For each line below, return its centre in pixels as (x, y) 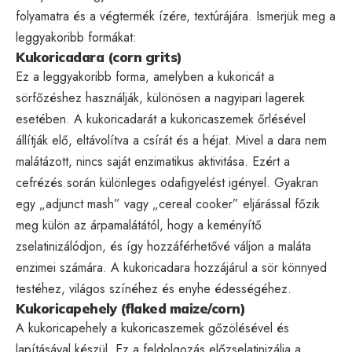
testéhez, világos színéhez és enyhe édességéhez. (154, 288)
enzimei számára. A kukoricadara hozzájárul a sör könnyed (171, 267)
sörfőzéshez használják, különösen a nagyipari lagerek (160, 97)
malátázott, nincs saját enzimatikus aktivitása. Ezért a (153, 161)
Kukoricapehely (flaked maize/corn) (130, 308)
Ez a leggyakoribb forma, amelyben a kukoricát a (145, 76)
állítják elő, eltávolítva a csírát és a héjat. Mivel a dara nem (171, 140)
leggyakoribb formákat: (76, 37)
